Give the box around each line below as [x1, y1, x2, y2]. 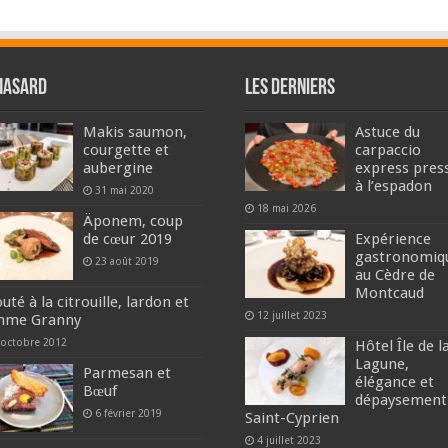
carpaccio [354, 140, 421, 159]
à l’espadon [354, 176, 432, 195]
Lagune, [354, 354, 409, 373]
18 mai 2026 [256, 201, 316, 214]
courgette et [83, 140, 170, 159]
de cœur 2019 [83, 229, 173, 248]
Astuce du [354, 122, 420, 141]
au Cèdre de [354, 265, 435, 284]
